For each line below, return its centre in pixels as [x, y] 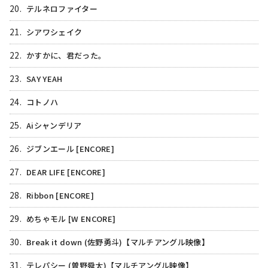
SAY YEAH [45, 79]
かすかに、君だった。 [66, 56]
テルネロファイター [62, 9]
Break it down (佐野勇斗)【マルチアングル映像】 [118, 242]
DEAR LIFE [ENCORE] [66, 172]
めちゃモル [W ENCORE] [71, 219]
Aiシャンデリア [54, 126]
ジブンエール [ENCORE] [70, 149]
